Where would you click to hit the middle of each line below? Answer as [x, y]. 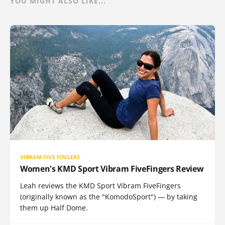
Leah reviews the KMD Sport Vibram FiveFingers [100, 186]
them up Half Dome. [54, 208]
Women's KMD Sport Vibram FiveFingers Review [112, 169]
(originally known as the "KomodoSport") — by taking [109, 197]
